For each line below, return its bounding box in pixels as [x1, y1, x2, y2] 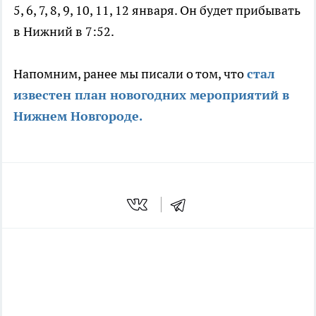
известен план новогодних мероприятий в [13, 87, 289, 104]
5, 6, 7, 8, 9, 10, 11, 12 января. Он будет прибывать [13, 2, 300, 19]
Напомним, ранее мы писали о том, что [13, 66, 247, 83]
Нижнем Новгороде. [13, 108, 145, 125]
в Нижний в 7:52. [13, 23, 116, 40]
